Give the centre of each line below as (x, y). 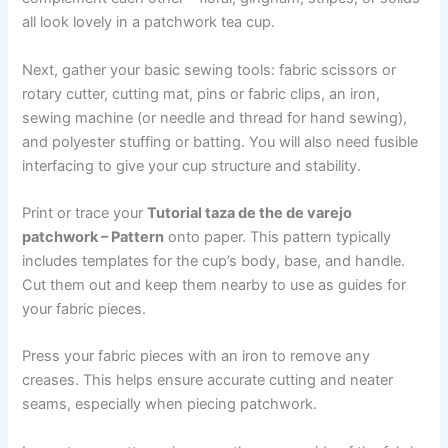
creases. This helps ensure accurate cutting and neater (208, 380)
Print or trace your (85, 212)
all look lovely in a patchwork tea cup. (149, 22)
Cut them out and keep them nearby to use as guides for (214, 284)
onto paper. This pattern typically (278, 236)
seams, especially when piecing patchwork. (170, 404)
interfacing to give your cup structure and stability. (192, 165)
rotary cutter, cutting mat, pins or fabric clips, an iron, (201, 93)
